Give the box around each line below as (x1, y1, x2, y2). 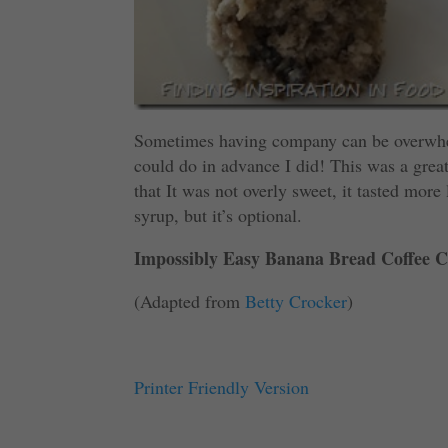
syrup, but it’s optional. (134, 203, 303, 228)
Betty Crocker (245, 289, 348, 314)
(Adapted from (134, 289, 246, 314)
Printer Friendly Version (134, 375, 310, 400)
